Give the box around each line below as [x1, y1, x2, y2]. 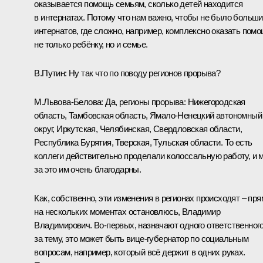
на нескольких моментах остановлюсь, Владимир [34, 206, 220, 217]
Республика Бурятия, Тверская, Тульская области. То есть [34, 137, 252, 147]
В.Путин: [34, 68, 67, 78]
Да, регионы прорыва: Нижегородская [103, 96, 245, 107]
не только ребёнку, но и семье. [34, 39, 148, 49]
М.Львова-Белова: [34, 96, 103, 107]
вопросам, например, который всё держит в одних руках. [34, 247, 245, 257]
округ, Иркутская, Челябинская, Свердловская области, [34, 123, 242, 134]
